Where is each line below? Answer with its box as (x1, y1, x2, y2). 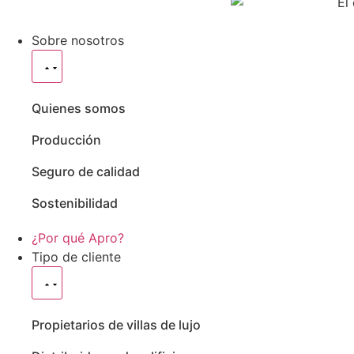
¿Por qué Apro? (32, 230, 124, 247)
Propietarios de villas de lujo (32, 317, 201, 333)
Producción (32, 132, 101, 149)
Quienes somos (32, 100, 126, 117)
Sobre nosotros (32, 32, 124, 49)
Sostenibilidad (32, 195, 118, 212)
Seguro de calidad (32, 164, 140, 180)
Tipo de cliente (32, 249, 121, 265)
